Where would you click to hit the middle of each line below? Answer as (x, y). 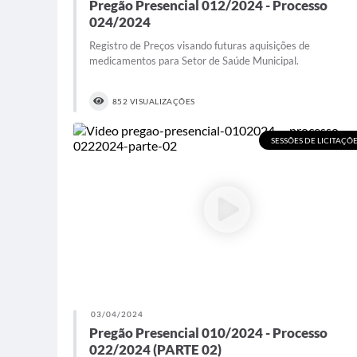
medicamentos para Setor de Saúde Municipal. (194, 60)
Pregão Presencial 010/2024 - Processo (208, 333)
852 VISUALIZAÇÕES (154, 101)
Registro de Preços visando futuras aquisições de (200, 45)
